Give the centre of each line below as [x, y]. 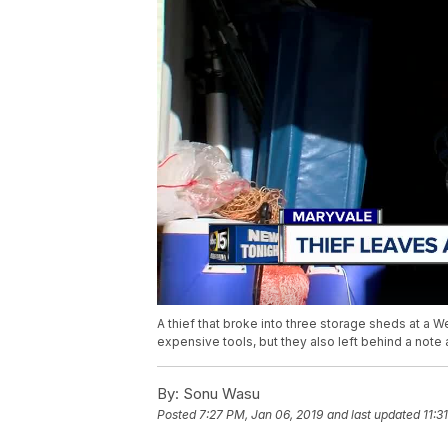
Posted [178, 415]
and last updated [373, 415]
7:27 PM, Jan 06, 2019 [261, 415]
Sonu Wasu [219, 394]
